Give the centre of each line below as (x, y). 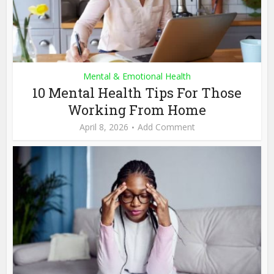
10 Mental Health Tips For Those (137, 92)
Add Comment (166, 127)
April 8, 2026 (104, 127)
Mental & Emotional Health (137, 76)
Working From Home (137, 109)
